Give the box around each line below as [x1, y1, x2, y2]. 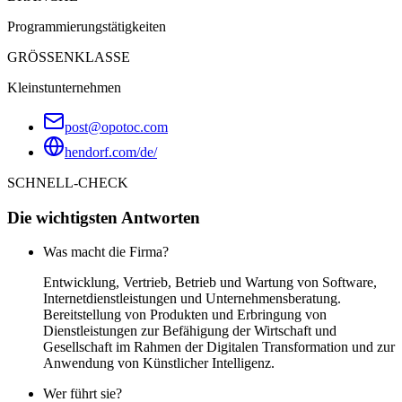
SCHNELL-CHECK [7, 174, 128, 190]
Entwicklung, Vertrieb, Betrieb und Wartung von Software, [43, 275, 377, 291]
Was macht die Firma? [43, 244, 169, 260]
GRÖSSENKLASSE [7, 48, 130, 65]
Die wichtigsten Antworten [7, 207, 200, 227]
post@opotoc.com [65, 118, 168, 135]
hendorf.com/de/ [65, 144, 157, 160]
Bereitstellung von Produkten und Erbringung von [43, 307, 327, 323]
